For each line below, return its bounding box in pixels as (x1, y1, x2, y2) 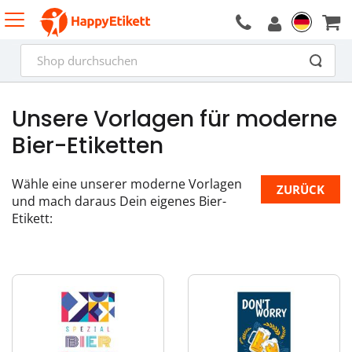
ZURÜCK (277, 181, 324, 197)
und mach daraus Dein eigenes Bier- (12, 192, 226, 210)
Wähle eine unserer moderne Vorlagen (12, 175, 242, 192)
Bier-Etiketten (12, 130, 163, 161)
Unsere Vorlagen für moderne (12, 104, 337, 134)
